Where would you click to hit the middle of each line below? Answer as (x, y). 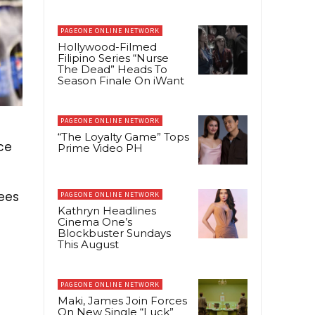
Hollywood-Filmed (107, 46)
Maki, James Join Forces (122, 301)
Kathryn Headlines (107, 211)
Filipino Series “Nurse (113, 58)
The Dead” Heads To (112, 69)
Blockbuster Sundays (114, 233)
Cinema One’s (95, 222)
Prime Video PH (100, 148)
